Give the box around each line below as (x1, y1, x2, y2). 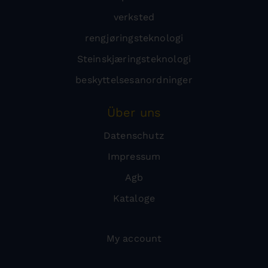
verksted (113, 11, 155, 23)
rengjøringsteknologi (84, 32, 184, 44)
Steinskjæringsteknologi (77, 53, 191, 65)
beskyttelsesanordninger (75, 74, 193, 86)
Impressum (107, 151, 161, 162)
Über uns (106, 105, 162, 120)
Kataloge (112, 193, 156, 204)
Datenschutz (103, 130, 165, 141)
